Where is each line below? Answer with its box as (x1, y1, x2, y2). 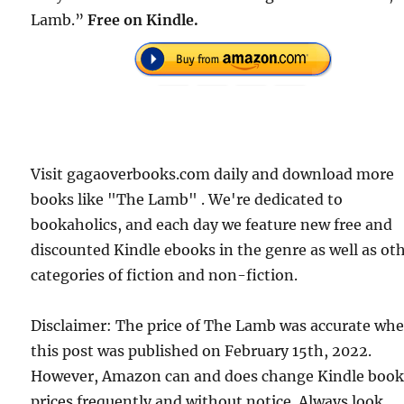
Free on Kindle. (87, 10, 199, 29)
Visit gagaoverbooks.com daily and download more (31, 164, 395, 183)
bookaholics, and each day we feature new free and (31, 215, 393, 234)
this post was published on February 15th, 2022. (31, 341, 372, 360)
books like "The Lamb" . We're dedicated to (31, 189, 344, 208)
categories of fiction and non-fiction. (31, 265, 298, 284)
